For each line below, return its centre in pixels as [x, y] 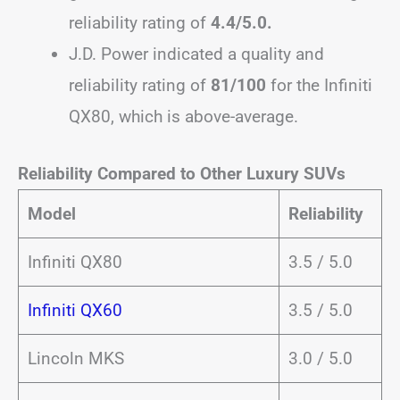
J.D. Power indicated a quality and [196, 54]
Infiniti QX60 [75, 310]
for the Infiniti [319, 85]
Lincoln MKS [75, 358]
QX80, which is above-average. [183, 117]
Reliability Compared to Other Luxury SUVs [182, 173]
